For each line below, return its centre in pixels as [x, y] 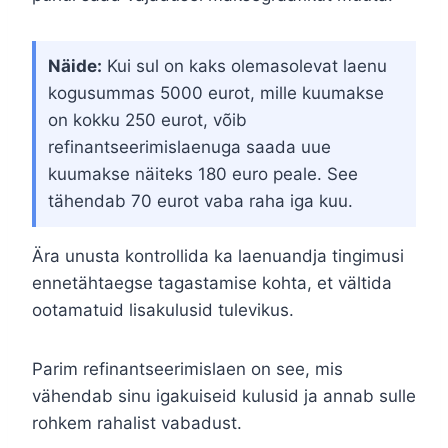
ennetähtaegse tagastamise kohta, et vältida [212, 283]
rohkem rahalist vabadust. [137, 423]
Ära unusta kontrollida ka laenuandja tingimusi [218, 256]
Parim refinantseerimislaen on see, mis [187, 369]
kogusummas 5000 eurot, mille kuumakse [216, 93]
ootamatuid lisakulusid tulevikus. [163, 310]
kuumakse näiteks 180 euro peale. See [203, 174]
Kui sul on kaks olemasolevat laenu [244, 66]
